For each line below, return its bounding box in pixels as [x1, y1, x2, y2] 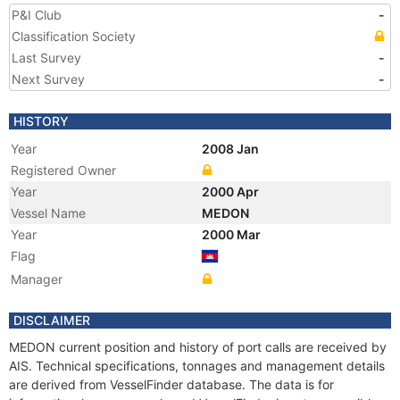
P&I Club [12, 7, 62, 22]
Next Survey [12, 71, 85, 87]
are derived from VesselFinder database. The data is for [9, 377, 334, 392]
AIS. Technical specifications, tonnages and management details [9, 358, 385, 373]
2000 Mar [202, 227, 263, 242]
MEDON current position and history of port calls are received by [9, 339, 387, 354]
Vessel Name [11, 205, 86, 221]
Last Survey [12, 50, 81, 65]
